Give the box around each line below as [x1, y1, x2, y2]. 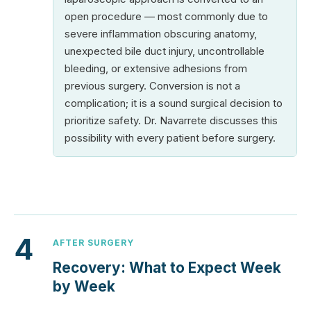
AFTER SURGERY [53, 237, 134, 248]
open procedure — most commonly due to [65, 9, 268, 23]
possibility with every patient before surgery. [65, 131, 276, 144]
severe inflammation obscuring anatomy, [65, 26, 257, 40]
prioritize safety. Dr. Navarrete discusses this [65, 113, 278, 127]
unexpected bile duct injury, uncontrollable [65, 44, 264, 58]
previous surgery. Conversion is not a [65, 78, 240, 92]
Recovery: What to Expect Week [53, 258, 281, 276]
